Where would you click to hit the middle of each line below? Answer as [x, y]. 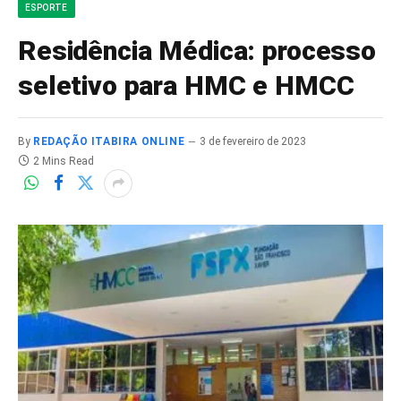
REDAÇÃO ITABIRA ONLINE [109, 141]
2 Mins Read [64, 161]
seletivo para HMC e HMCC [186, 85]
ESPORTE [47, 7]
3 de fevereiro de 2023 [253, 141]
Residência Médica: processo [197, 50]
